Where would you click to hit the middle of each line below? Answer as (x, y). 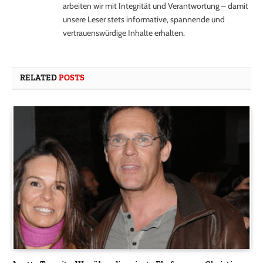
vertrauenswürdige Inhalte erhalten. (124, 33)
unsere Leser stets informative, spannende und (144, 20)
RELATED (40, 78)
